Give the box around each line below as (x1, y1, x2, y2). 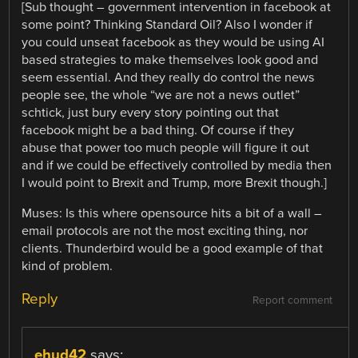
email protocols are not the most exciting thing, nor (22, 223, 308, 240)
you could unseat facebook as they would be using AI (22, 34, 325, 51)
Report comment (252, 294, 332, 308)
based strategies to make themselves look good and (22, 52, 319, 69)
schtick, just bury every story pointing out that (22, 105, 280, 121)
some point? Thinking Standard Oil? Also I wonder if (22, 17, 313, 34)
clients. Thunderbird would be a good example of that (22, 241, 324, 257)
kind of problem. (22, 258, 113, 275)
